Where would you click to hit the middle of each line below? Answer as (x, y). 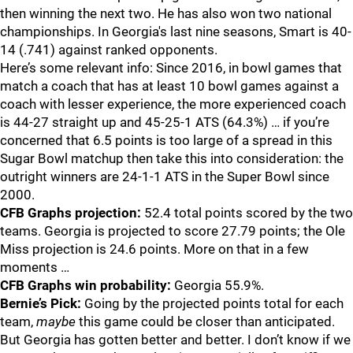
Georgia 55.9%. (219, 285)
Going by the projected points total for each (212, 303)
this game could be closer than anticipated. (205, 321)
